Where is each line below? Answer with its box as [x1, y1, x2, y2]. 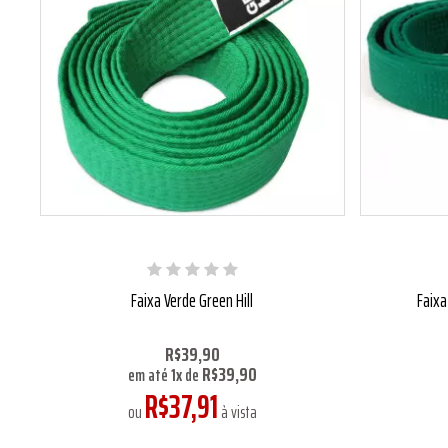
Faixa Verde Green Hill [131, 284, 253, 315]
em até [127, 361, 171, 388]
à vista [217, 398, 257, 425]
